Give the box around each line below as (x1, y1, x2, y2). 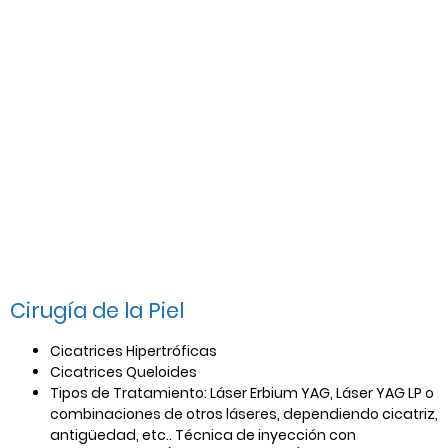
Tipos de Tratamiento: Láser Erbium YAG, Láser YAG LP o (50, 382, 434, 403)
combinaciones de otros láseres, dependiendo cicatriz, (50, 403, 438, 424)
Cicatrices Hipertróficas (50, 340, 217, 361)
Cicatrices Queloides (50, 361, 197, 382)
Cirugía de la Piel (10, 295, 184, 325)
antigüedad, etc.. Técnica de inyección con (50, 424, 356, 445)
